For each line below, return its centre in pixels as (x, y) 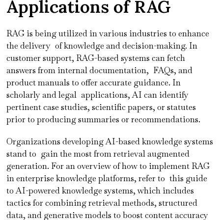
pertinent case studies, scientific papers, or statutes (101, 107)
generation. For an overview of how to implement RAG (108, 166)
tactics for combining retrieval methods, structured (102, 203)
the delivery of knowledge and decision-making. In (102, 45)
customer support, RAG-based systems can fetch (96, 58)
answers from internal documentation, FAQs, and (100, 70)
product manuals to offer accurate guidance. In (94, 82)
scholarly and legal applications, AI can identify (98, 95)
